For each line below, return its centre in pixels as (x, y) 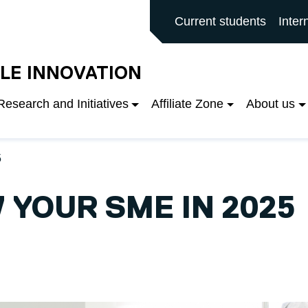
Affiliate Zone (187, 104)
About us (271, 104)
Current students (220, 21)
